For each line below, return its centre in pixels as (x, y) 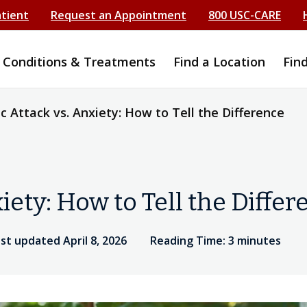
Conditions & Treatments (79, 62)
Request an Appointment (119, 15)
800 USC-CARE (245, 15)
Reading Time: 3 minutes (216, 241)
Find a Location (219, 62)
